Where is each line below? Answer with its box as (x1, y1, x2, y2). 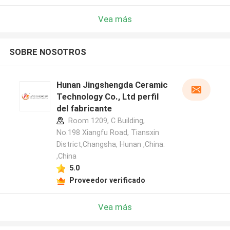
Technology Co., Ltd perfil (56, 91, 159, 102)
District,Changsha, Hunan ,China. (56, 140, 165, 149)
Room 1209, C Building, (66, 117, 145, 125)
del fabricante (56, 103, 112, 114)
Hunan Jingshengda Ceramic (56, 80, 168, 90)
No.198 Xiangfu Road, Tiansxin (56, 128, 159, 137)
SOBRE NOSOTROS (9, 47, 86, 57)
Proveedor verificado (69, 176, 145, 184)
